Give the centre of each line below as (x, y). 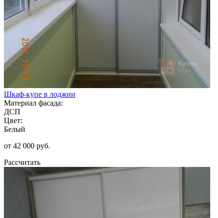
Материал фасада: (33, 103)
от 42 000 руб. (27, 145)
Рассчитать (22, 162)
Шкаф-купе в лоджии (40, 94)
